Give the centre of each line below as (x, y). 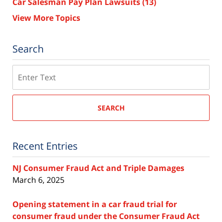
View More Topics (46, 18)
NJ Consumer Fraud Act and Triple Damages (98, 168)
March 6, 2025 (38, 180)
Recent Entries (45, 146)
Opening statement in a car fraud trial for (95, 204)
